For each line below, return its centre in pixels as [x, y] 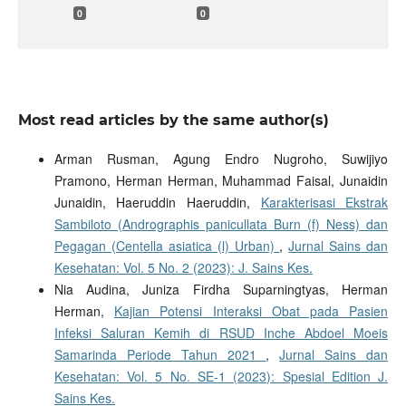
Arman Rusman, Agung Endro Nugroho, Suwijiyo [221, 158]
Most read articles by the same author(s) [173, 120]
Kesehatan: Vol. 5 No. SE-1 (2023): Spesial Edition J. [221, 376]
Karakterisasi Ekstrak [324, 202]
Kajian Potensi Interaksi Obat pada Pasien [251, 310]
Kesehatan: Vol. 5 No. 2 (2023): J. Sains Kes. [183, 267]
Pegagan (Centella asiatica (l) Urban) [167, 245]
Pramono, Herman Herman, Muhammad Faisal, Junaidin [221, 180]
